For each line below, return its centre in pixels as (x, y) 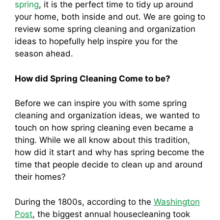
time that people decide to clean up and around (109, 165)
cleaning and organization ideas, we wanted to (107, 115)
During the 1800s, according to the (84, 202)
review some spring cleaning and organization (105, 29)
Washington (177, 202)
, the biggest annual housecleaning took (111, 214)
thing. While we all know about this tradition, (102, 140)
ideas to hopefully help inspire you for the (96, 41)
